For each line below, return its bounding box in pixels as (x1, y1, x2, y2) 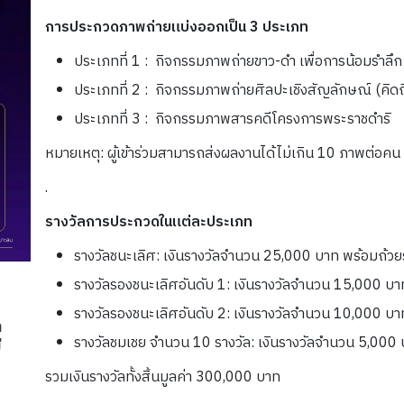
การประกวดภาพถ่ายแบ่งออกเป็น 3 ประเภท (45, 15, 308, 40)
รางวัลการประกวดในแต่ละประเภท (45, 210, 252, 234)
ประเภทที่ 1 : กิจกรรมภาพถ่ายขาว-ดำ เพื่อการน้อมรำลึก (74, 50, 402, 74)
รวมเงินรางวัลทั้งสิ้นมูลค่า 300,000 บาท (45, 365, 280, 390)
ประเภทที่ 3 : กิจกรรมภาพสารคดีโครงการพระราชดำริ (74, 107, 390, 132)
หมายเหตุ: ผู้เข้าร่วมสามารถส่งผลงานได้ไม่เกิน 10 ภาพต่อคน (45, 142, 400, 166)
